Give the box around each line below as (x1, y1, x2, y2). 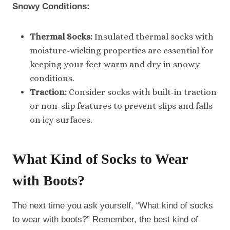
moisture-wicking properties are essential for (30, 45, 214, 55)
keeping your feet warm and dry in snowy (30, 59, 200, 69)
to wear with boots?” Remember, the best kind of (12, 214, 198, 224)
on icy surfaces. (30, 114, 92, 125)
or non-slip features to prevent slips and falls (30, 101, 213, 111)
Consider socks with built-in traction (67, 87, 217, 97)
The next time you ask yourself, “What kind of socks (12, 200, 213, 210)
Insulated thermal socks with (92, 31, 214, 42)
